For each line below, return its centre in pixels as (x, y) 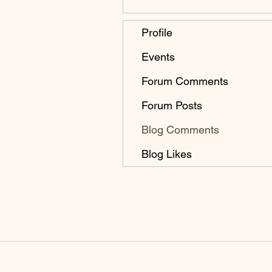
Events (158, 57)
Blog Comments (180, 130)
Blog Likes (167, 154)
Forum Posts (172, 106)
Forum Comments (185, 81)
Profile (157, 33)
